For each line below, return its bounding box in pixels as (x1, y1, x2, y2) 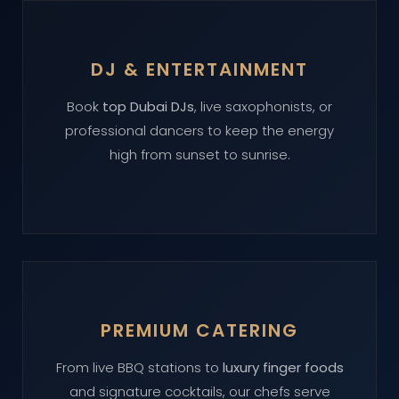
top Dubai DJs (102, 97, 194, 116)
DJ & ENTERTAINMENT (91, 57, 308, 82)
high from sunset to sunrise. (109, 145, 290, 164)
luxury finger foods (222, 358, 344, 377)
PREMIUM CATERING (101, 318, 298, 343)
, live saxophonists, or (194, 97, 332, 116)
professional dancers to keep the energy (65, 121, 334, 140)
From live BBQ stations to (55, 358, 223, 377)
